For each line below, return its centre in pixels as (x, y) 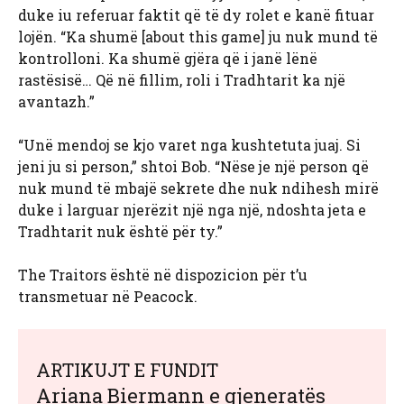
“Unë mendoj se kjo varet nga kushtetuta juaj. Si (189, 144)
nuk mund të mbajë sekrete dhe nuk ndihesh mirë (198, 188)
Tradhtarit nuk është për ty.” (120, 231)
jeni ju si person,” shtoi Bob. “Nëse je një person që (193, 166)
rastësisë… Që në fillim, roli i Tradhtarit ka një (182, 79)
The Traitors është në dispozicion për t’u (163, 274)
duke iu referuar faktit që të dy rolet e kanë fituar (196, 14)
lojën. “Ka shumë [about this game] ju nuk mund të (198, 36)
